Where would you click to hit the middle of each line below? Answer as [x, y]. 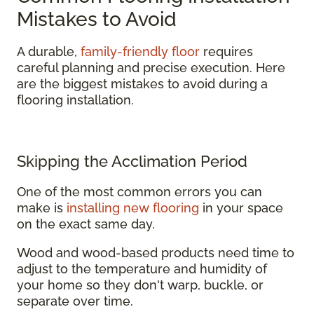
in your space [241, 207]
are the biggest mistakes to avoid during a [142, 83]
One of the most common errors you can [139, 191]
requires [226, 51]
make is [42, 207]
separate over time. [75, 301]
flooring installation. [75, 100]
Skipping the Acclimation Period [132, 161]
